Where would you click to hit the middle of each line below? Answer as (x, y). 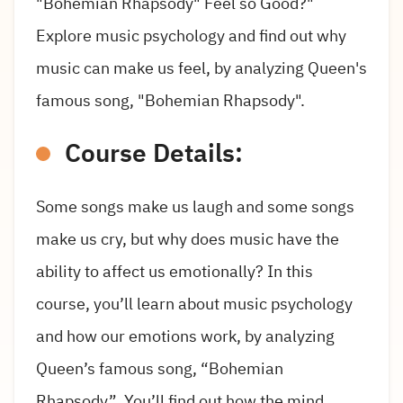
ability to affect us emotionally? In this (175, 271)
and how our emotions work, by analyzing (185, 336)
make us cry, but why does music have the (188, 238)
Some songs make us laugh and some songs (195, 206)
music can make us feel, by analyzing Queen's (201, 67)
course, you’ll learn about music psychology (194, 303)
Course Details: (154, 153)
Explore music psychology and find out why (191, 35)
